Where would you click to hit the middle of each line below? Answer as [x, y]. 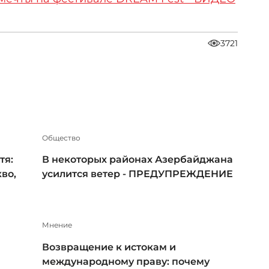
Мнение [57, 225]
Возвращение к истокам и [109, 247]
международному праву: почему [126, 261]
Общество [61, 138]
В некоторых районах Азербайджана [138, 160]
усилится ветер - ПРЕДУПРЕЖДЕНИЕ [138, 174]
